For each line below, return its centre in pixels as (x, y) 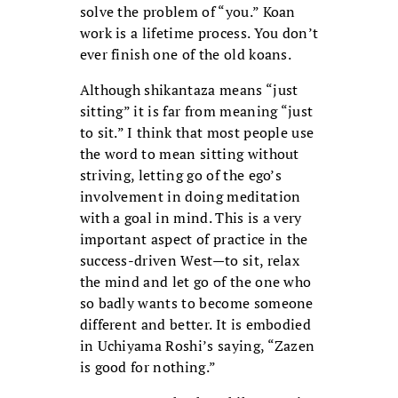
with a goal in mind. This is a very (191, 218)
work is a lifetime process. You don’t (199, 33)
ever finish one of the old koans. (186, 55)
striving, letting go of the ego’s (181, 175)
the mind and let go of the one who (195, 282)
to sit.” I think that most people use (197, 133)
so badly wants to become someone (196, 303)
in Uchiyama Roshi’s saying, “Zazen (197, 346)
